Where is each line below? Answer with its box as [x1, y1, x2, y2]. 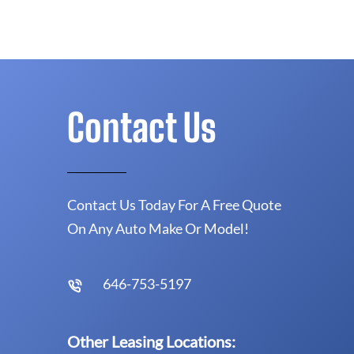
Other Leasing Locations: [67, 331, 235, 351]
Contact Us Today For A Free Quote [67, 195, 281, 213]
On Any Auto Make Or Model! [67, 219, 249, 237]
